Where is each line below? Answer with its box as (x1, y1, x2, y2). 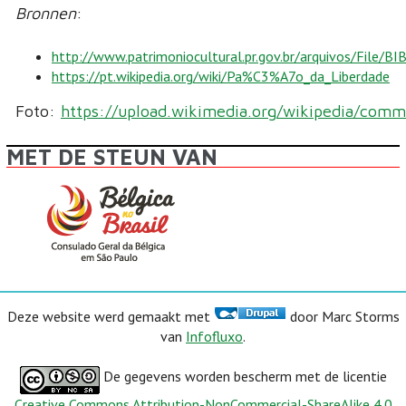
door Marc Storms (285, 306, 400, 325)
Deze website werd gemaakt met (6, 306, 214, 325)
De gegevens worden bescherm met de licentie (99, 367, 387, 386)
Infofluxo (186, 326, 243, 345)
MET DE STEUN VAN (6, 144, 217, 170)
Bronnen (15, 3, 76, 23)
